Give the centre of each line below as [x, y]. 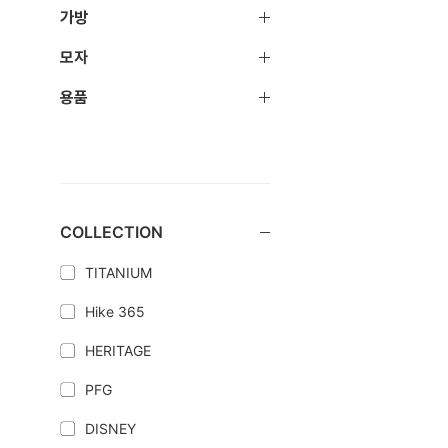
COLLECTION [111, 232]
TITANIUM [118, 272]
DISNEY [110, 428]
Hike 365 [115, 311]
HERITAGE [118, 350]
